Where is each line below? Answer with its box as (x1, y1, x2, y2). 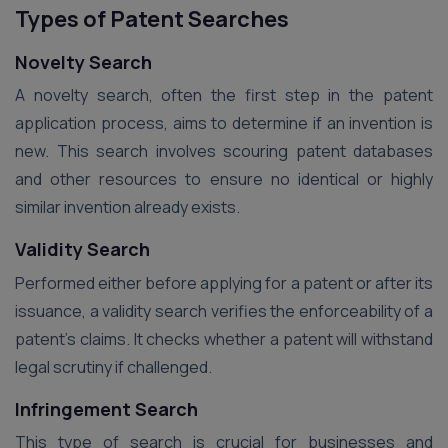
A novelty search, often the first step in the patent (15, 84, 433, 107)
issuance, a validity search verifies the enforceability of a (15, 299, 433, 322)
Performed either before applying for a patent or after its (15, 271, 433, 294)
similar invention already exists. (15, 196, 240, 219)
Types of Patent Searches (15, 4, 289, 34)
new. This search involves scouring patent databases (15, 140, 433, 163)
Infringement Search (15, 396, 198, 421)
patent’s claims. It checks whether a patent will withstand (15, 327, 433, 350)
